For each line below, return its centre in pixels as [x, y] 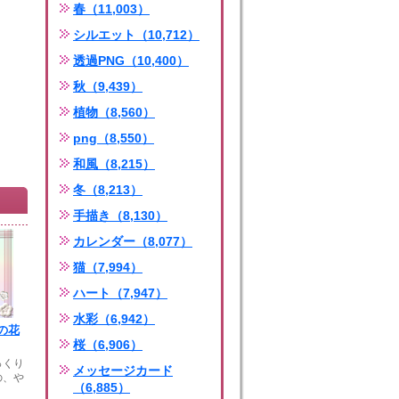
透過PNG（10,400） [131, 61]
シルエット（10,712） [136, 35]
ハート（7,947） [120, 293]
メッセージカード [123, 370]
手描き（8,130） [120, 216]
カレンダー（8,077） [133, 241]
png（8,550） [114, 138]
